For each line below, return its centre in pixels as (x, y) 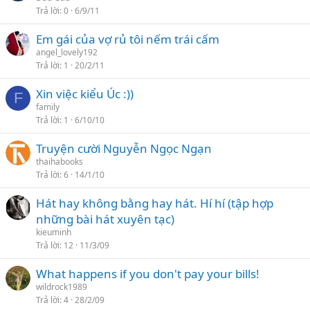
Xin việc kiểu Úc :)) (85, 94)
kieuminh (54, 232)
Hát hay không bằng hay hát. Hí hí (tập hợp (155, 203)
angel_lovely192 (67, 52)
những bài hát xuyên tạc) (105, 219)
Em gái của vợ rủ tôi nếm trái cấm (128, 39)
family (48, 107)
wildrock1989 (62, 287)
